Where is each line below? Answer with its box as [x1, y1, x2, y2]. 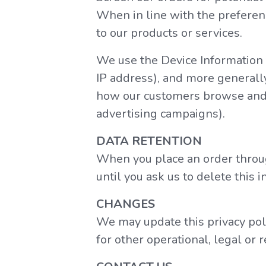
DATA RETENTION [96, 133, 202, 149]
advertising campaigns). [96, 106, 225, 122]
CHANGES [96, 196, 155, 212]
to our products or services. [96, 25, 242, 41]
